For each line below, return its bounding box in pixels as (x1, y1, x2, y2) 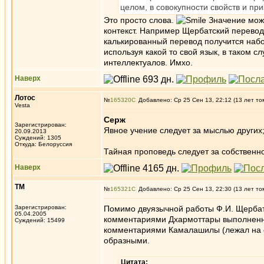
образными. (104, 236, 154, 245)
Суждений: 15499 (15, 217, 65, 223)
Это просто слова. (104, 15, 176, 25)
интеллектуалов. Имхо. (104, 58, 193, 67)
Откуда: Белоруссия (15, 141, 72, 147)
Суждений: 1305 (15, 134, 61, 141)
